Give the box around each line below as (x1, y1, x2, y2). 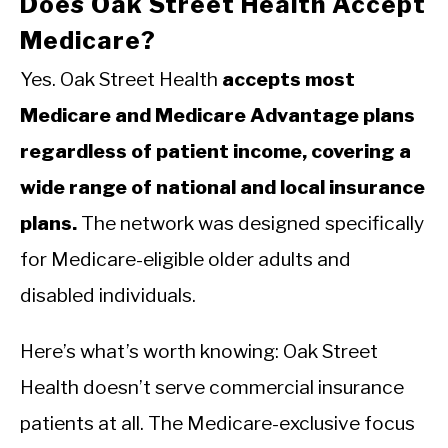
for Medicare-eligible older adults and (20, 247, 351, 272)
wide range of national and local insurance (20, 175, 425, 200)
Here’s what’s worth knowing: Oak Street (20, 339, 378, 364)
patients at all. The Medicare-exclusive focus (20, 411, 415, 436)
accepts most (222, 67, 355, 92)
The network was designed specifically (77, 211, 424, 236)
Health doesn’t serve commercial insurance (20, 375, 404, 400)
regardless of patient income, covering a (20, 139, 411, 164)
